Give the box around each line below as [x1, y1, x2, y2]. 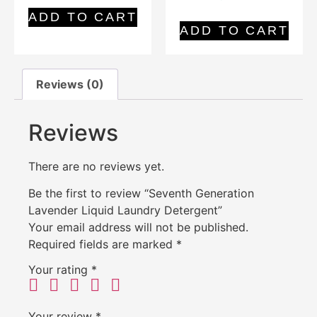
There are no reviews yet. [28, 158, 164, 173]
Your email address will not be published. [28, 220, 248, 234]
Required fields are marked [28, 237, 176, 251]
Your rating [28, 262, 91, 277]
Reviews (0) [36, 76, 105, 91]
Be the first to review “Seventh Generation [28, 186, 254, 200]
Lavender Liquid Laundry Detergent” [28, 203, 222, 217]
